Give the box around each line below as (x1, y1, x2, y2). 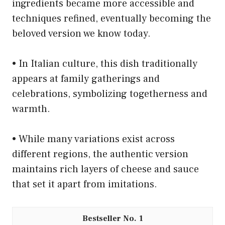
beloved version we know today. (12, 27, 151, 41)
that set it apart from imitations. (12, 178, 157, 191)
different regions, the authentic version (12, 148, 188, 161)
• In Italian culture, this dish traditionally (12, 57, 197, 71)
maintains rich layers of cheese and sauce (12, 163, 199, 176)
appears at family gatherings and (12, 72, 160, 86)
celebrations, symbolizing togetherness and (12, 87, 207, 101)
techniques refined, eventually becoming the (12, 12, 211, 26)
